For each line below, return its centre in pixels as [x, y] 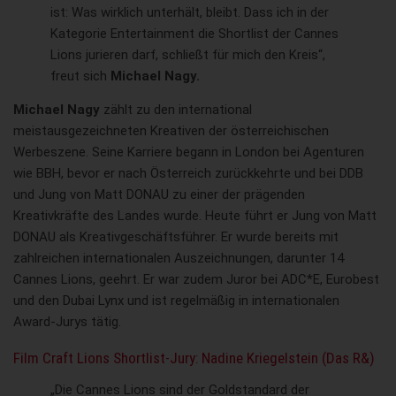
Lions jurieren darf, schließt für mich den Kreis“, [188, 54]
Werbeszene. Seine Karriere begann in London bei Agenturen [189, 152]
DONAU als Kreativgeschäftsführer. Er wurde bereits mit [176, 236]
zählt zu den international [178, 109]
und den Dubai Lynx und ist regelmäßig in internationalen [176, 300]
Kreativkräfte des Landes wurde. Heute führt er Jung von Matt [195, 215]
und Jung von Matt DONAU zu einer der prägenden [159, 194]
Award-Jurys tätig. [67, 321]
